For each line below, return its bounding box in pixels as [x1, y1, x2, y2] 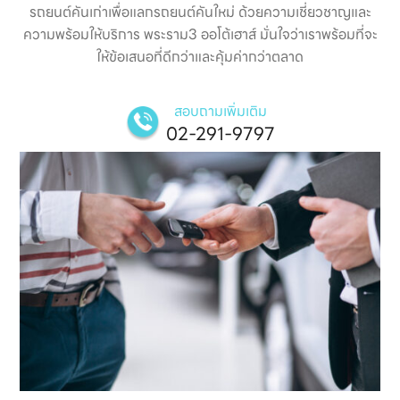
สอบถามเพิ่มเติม [174, 99, 267, 122]
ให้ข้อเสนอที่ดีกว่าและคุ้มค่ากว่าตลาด [96, 45, 304, 68]
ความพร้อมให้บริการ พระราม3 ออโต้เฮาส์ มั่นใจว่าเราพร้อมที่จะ [22, 22, 378, 46]
